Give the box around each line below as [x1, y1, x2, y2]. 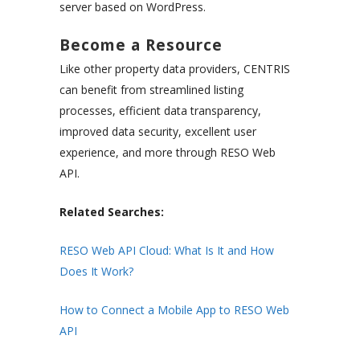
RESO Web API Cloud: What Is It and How [59, 243, 274, 259]
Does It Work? [59, 264, 133, 280]
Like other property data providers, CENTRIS [59, 61, 290, 77]
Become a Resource [59, 35, 223, 56]
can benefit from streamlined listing [59, 82, 243, 98]
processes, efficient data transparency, [59, 103, 261, 119]
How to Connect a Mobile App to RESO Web [59, 302, 289, 318]
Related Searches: [59, 204, 164, 220]
